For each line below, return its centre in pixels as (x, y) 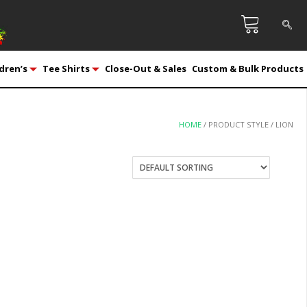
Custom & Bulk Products (247, 68)
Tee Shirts (66, 68)
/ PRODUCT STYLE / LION (247, 124)
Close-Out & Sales (145, 68)
